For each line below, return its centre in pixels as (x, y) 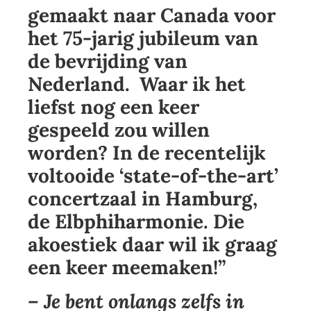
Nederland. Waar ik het (137, 84)
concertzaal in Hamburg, (143, 199)
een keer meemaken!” (127, 268)
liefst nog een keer (114, 107)
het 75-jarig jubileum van (143, 39)
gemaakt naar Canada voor (152, 16)
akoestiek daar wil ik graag (152, 245)
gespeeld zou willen (119, 130)
